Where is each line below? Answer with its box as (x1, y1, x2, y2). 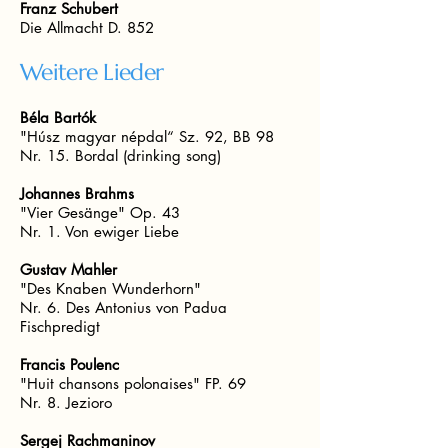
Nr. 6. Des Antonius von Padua (20, 298, 227, 317)
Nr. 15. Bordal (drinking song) (20, 146, 221, 165)
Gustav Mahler (20, 260, 117, 279)
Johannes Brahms (20, 184, 134, 203)
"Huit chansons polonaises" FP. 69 (20, 374, 251, 393)
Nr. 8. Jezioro (20, 393, 112, 412)
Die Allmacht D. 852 (20, 18, 154, 37)
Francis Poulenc (20, 355, 119, 374)
